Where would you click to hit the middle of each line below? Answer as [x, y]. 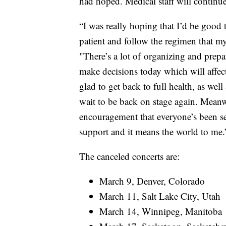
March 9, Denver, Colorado [152, 181]
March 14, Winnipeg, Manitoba [161, 211]
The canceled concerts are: [129, 156]
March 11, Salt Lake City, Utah [160, 196]
